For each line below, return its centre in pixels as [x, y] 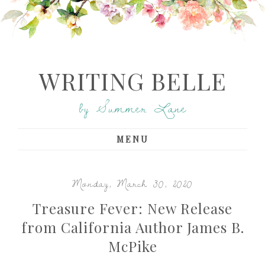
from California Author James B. [132, 227]
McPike [132, 246]
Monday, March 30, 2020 [132, 183]
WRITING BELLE [132, 81]
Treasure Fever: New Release [132, 208]
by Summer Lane [132, 108]
